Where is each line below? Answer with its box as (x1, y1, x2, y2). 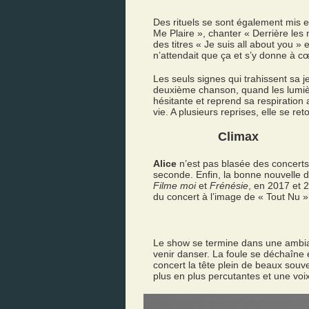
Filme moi (153, 180, 196, 191)
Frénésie (210, 180, 248, 191)
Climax (218, 130, 259, 143)
